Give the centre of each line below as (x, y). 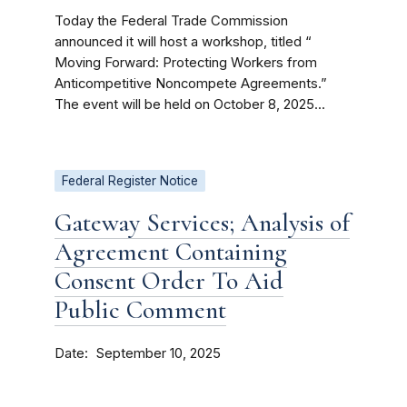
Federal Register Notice (130, 181)
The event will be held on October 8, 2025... (190, 104)
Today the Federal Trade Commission (171, 21)
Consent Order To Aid (169, 281)
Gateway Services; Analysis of (202, 223)
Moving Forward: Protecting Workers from (186, 63)
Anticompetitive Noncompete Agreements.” (191, 84)
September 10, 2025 (159, 353)
